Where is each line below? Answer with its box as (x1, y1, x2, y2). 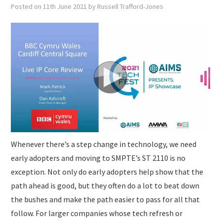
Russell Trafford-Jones (97, 2, 164, 11)
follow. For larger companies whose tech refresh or (11, 208, 183, 218)
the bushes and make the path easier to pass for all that (11, 194, 200, 204)
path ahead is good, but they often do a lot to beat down (11, 180, 200, 190)
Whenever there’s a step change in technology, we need (11, 139, 197, 149)
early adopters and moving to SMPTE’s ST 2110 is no (11, 152, 186, 163)
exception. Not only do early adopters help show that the (11, 166, 204, 177)
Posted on (11, 2, 43, 11)
